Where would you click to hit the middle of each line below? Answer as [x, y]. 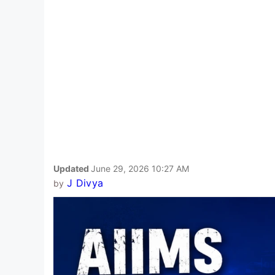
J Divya [85, 183]
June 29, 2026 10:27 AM [140, 168]
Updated [72, 168]
